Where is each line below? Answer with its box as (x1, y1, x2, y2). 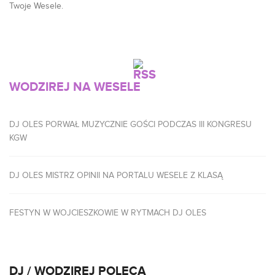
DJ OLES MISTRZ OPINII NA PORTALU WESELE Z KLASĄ (9, 171, 223, 180)
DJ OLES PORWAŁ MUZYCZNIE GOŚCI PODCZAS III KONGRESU (9, 120, 252, 130)
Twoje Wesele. (9, 1, 63, 11)
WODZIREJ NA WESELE (9, 80, 141, 95)
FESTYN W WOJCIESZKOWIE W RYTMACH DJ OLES (9, 208, 206, 218)
